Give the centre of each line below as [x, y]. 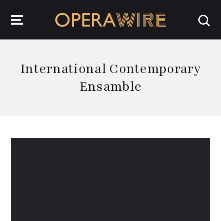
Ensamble [110, 87]
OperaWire [72, 32]
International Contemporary [110, 69]
